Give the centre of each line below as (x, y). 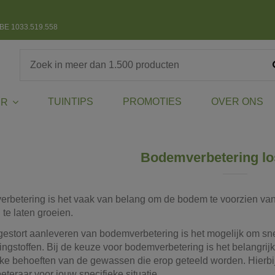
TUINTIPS (70, 102)
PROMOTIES (152, 102)
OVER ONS (237, 102)
